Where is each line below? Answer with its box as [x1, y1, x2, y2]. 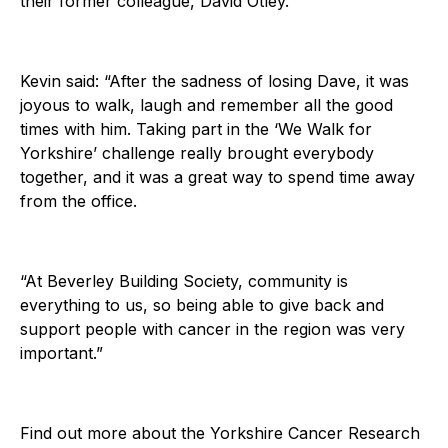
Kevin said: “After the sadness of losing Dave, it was [20, 70, 409, 91]
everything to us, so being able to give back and [20, 294, 384, 315]
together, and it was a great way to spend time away [20, 166, 415, 187]
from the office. [20, 190, 137, 211]
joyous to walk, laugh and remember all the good [20, 94, 393, 115]
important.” [20, 342, 103, 363]
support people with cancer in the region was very [20, 318, 405, 339]
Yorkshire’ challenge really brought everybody [20, 142, 374, 163]
